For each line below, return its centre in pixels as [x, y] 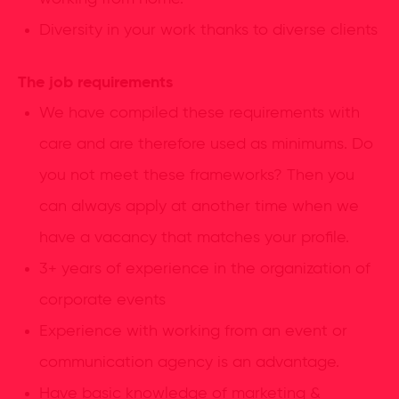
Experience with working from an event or [193, 331]
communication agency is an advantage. [189, 362]
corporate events [102, 300]
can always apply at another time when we [199, 206]
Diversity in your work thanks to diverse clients [208, 30]
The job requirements [95, 82]
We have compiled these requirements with [199, 113]
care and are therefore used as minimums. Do [206, 144]
